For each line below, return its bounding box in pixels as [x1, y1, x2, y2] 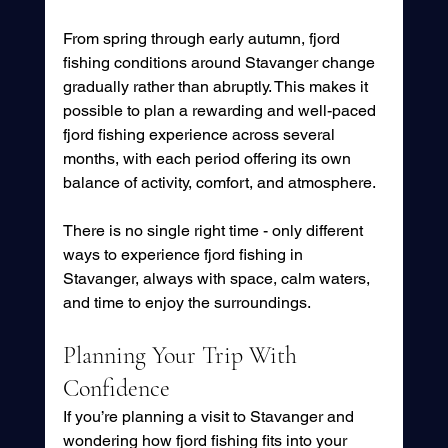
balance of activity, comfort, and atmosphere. [62, 173, 376, 193]
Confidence [62, 374, 170, 404]
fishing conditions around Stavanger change [62, 53, 379, 73]
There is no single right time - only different [62, 221, 367, 241]
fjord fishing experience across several [62, 125, 339, 145]
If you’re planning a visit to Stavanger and [62, 407, 358, 427]
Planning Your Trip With [62, 341, 303, 371]
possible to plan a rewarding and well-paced [62, 101, 380, 121]
